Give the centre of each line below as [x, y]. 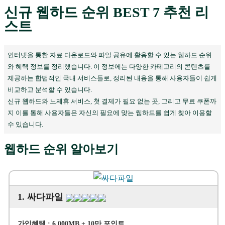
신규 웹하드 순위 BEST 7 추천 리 [106, 13]
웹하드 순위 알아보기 [61, 149]
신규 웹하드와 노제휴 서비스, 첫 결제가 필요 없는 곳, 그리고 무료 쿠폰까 [112, 101]
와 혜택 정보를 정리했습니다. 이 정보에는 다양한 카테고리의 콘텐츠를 [109, 66]
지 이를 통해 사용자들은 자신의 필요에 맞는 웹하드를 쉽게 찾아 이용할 [110, 113]
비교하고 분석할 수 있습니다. [50, 89]
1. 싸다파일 [41, 197]
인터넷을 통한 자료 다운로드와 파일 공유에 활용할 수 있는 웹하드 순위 [110, 55]
